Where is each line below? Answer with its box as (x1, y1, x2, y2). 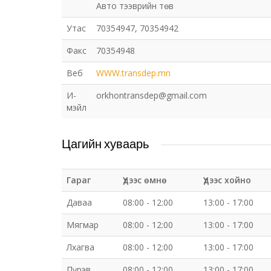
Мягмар (67, 219, 99, 230)
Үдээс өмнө (123, 174, 167, 186)
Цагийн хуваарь (62, 137, 149, 151)
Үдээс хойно (203, 174, 251, 186)
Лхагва (67, 241, 94, 253)
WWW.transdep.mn (96, 67, 171, 79)
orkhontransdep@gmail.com (96, 90, 207, 101)
